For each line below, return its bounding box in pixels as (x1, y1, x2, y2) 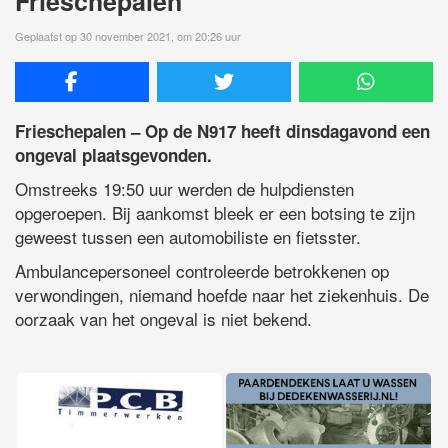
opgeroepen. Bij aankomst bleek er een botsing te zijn (15, 199, 415, 225)
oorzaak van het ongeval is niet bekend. (15, 305, 312, 331)
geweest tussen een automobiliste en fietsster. (15, 223, 361, 249)
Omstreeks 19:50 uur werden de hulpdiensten (15, 175, 354, 201)
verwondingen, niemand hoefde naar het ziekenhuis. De (15, 281, 429, 307)
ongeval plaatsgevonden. (15, 142, 217, 167)
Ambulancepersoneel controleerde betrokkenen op (15, 257, 389, 283)
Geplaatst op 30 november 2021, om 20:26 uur (15, 27, 241, 44)
